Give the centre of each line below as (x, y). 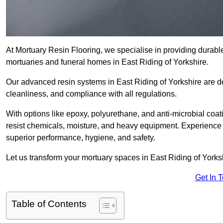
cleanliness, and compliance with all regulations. (91, 94)
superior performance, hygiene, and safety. (81, 138)
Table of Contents (49, 204)
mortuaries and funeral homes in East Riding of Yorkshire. (107, 62)
